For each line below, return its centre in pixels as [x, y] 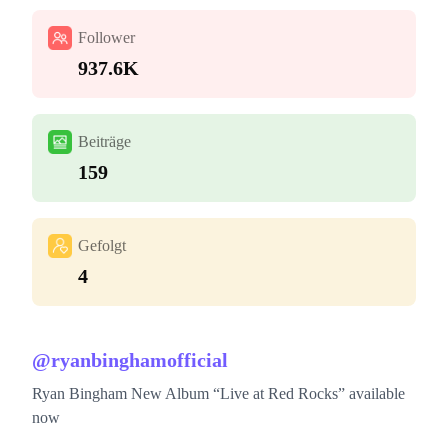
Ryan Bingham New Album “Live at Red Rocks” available [218, 393]
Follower [106, 37]
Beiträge [104, 141]
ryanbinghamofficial [139, 360]
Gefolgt [102, 245]
